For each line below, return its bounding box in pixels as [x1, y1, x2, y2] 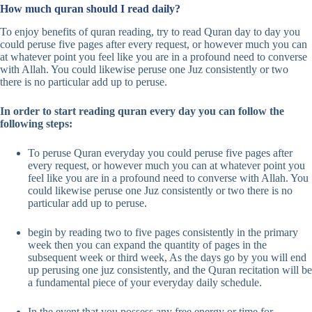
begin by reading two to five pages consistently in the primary [28, 226, 298, 238]
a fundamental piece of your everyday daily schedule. [28, 276, 262, 288]
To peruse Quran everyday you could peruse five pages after [28, 146, 292, 159]
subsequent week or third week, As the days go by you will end [28, 251, 306, 263]
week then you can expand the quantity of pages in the [28, 238, 267, 251]
